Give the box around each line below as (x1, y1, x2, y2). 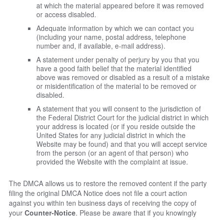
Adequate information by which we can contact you (36, 23, 194, 33)
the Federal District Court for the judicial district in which (36, 112, 209, 122)
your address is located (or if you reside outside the (36, 121, 195, 131)
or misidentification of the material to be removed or (36, 81, 196, 91)
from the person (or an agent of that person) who (36, 147, 189, 158)
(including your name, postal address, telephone (36, 31, 186, 42)
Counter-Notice (25, 207, 76, 218)
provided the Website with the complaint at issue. (36, 156, 188, 166)
